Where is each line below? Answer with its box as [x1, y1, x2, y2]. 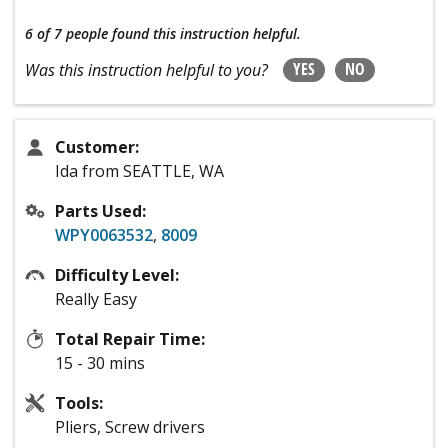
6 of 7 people [25, 24, 108, 44]
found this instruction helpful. [112, 24, 301, 44]
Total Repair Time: [55, 328, 205, 351]
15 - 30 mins [55, 352, 145, 375]
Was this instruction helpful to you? [25, 59, 268, 82]
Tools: [55, 392, 103, 415]
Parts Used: [55, 200, 146, 223]
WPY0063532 [55, 224, 153, 247]
